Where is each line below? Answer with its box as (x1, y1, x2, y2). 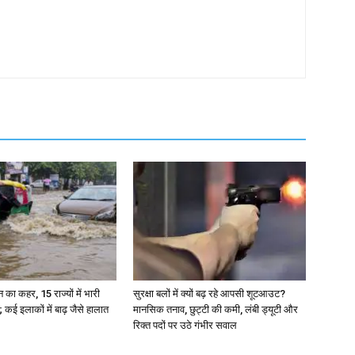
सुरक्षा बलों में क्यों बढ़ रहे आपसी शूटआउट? (133, 288, 285, 300)
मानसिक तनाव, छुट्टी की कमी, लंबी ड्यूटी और (133, 303, 298, 315)
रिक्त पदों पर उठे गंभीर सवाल (133, 319, 237, 331)
